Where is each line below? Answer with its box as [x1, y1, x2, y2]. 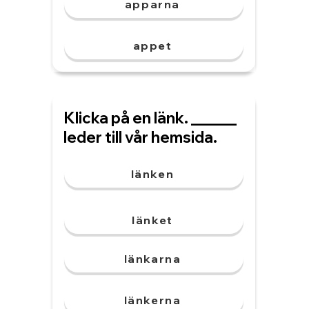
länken [130, 167, 175, 181]
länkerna [123, 293, 181, 307]
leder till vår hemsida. [63, 128, 217, 147]
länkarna [123, 252, 181, 266]
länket [132, 213, 173, 227]
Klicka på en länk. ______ [63, 108, 237, 128]
